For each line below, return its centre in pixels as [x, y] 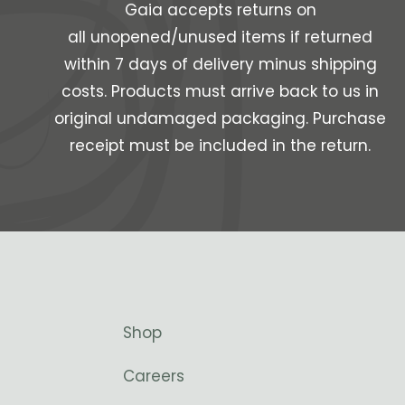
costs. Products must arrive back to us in [221, 92]
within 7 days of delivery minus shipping [220, 65]
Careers [154, 377]
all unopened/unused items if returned [221, 38]
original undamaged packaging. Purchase [221, 119]
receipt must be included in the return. [221, 146]
